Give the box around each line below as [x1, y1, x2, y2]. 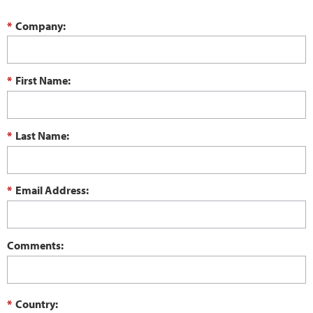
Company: [15, 18, 66, 33]
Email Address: [15, 183, 89, 198]
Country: [15, 296, 58, 311]
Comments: [7, 238, 64, 252]
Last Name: [15, 128, 69, 143]
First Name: [15, 73, 71, 88]
